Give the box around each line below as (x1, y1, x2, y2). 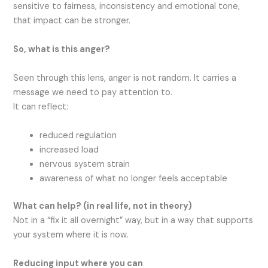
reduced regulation (39, 130, 117, 142)
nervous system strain (39, 159, 130, 170)
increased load (39, 144, 99, 156)
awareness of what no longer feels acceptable (39, 173, 228, 185)
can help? (39, 200, 82, 212)
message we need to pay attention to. (13, 87, 178, 99)
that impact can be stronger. (13, 15, 133, 27)
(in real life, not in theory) (83, 200, 193, 212)
